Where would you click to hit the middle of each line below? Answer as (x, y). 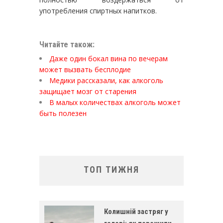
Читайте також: (67, 44)
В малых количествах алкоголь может (115, 102)
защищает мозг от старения (88, 91)
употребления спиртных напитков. (98, 10)
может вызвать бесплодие (85, 69)
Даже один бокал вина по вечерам (109, 58)
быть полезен (63, 113)
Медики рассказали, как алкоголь (106, 80)
